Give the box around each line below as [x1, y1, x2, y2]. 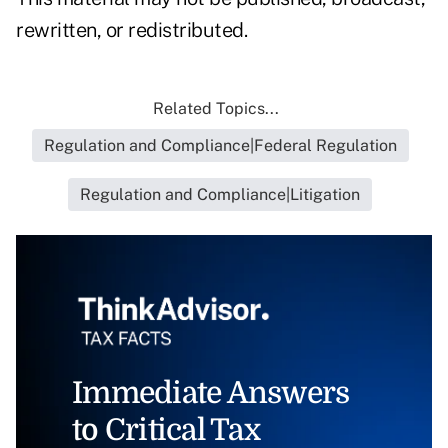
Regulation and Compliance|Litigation [80, 185, 360, 205]
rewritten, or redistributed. [16, 18, 247, 43]
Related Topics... [153, 99, 279, 119]
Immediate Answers [72, 375, 350, 410]
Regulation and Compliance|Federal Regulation [43, 136, 397, 156]
